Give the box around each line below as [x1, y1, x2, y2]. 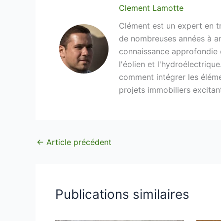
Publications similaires [55, 186, 189, 202]
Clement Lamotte [119, 3, 184, 13]
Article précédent [44, 137, 111, 147]
